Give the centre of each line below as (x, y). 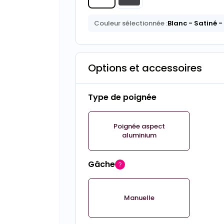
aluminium (139, 135)
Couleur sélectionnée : (130, 23)
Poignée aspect (139, 126)
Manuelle (139, 198)
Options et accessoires (145, 68)
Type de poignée (122, 97)
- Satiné (202, 23)
